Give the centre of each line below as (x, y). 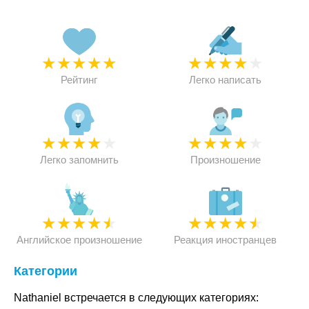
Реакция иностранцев (226, 240)
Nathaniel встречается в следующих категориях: (136, 298)
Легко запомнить (79, 160)
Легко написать (226, 80)
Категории (46, 271)
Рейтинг (79, 80)
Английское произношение (79, 240)
